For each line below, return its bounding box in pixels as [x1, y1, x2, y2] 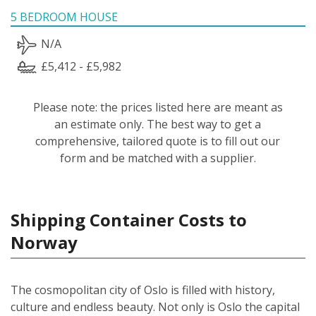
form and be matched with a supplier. [59, 150, 256, 166]
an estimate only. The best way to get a [54, 116, 262, 132]
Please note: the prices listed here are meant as [32, 99, 283, 115]
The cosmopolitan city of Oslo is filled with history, [11, 281, 275, 298]
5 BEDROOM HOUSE [11, 8, 118, 25]
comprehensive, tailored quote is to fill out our [35, 133, 281, 149]
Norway [11, 230, 78, 254]
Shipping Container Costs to [11, 207, 247, 231]
